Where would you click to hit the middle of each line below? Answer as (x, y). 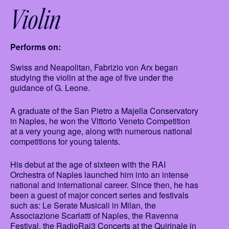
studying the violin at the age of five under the (92, 78)
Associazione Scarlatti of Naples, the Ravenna (94, 216)
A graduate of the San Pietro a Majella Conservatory (104, 111)
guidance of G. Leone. (50, 88)
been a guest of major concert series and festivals (99, 195)
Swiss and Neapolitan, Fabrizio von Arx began (94, 67)
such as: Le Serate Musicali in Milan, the (83, 205)
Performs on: (37, 47)
